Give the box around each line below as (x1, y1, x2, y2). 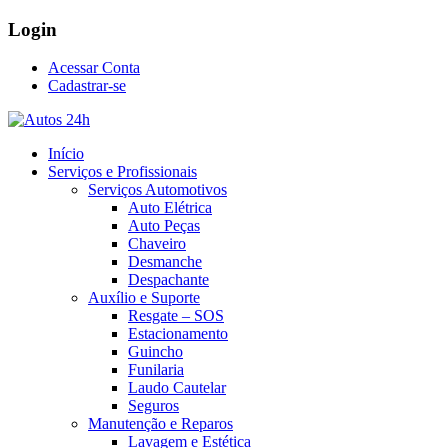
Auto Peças (128, 217, 200, 235)
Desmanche (128, 253, 202, 271)
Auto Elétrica (128, 199, 212, 217)
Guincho (128, 343, 183, 361)
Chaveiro (128, 235, 186, 253)
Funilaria (128, 361, 184, 379)
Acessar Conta (48, 59, 140, 77)
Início (48, 145, 84, 163)
